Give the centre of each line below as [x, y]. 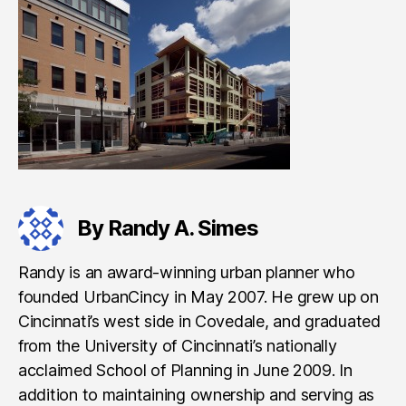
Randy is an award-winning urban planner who [187, 272]
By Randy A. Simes [168, 228]
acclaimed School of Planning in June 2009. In [185, 370]
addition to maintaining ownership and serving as [197, 395]
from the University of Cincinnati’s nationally [178, 346]
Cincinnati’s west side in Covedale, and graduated [199, 321]
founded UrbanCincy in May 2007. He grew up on [198, 297]
